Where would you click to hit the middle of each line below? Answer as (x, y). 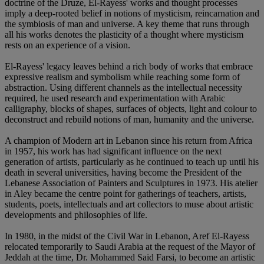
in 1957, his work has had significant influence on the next (113, 151)
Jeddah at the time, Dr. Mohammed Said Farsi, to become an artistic (130, 257)
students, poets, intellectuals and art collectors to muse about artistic (129, 204)
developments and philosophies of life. (76, 214)
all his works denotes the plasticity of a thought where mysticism (124, 34)
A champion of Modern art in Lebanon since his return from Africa (128, 140)
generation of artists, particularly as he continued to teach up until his (132, 161)
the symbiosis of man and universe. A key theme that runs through (127, 24)
